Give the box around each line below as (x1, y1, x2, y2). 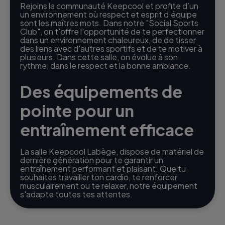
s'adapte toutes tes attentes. (20, 188, 133, 199)
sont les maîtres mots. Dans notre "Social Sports (20, 17, 198, 28)
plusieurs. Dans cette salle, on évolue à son (20, 51, 178, 62)
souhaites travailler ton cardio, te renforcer (20, 171, 177, 182)
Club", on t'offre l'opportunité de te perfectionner (20, 26, 204, 37)
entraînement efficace (20, 119, 194, 140)
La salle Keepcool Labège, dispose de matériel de (20, 146, 204, 157)
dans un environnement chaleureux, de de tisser (20, 34, 196, 45)
